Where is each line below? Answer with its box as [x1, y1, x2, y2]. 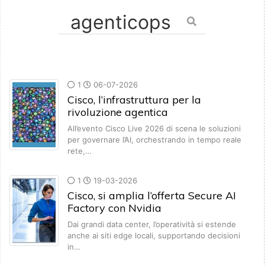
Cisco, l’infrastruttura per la [67, 93, 201, 107]
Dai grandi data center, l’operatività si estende [67, 219, 236, 230]
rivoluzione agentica [67, 105, 168, 119]
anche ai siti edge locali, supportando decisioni [67, 231, 240, 241]
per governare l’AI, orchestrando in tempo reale [67, 135, 241, 145]
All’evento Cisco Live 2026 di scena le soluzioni [67, 124, 241, 134]
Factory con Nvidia [67, 201, 161, 215]
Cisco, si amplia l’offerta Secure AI [67, 189, 236, 203]
